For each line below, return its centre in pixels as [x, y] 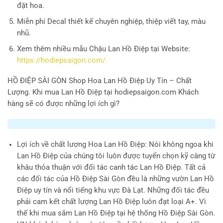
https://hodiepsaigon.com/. [62, 60]
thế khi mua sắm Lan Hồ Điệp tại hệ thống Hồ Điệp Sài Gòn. [116, 214]
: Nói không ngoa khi [179, 145]
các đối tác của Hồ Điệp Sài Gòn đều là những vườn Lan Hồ [115, 179]
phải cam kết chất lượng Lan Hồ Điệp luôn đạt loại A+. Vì [111, 202]
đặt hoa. [30, 6]
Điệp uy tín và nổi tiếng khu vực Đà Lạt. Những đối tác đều [113, 191]
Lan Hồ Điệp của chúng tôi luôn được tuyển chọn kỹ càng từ [116, 156]
